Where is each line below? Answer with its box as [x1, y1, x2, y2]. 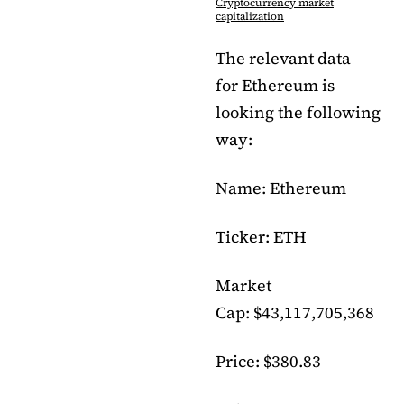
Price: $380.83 [216, 350, 321, 373]
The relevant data [216, 47, 351, 70]
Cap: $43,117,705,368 [216, 301, 374, 325]
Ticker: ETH [216, 225, 307, 249]
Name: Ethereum [216, 177, 346, 200]
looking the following [216, 101, 381, 124]
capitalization [216, 9, 284, 24]
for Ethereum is [216, 74, 335, 97]
